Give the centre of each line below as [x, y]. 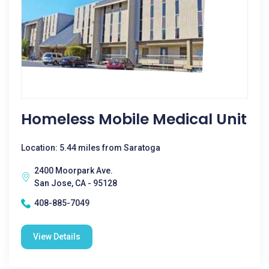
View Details [57, 237]
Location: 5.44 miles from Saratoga [91, 148]
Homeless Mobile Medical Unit [134, 119]
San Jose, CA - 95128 [76, 183]
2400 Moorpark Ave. [74, 171]
